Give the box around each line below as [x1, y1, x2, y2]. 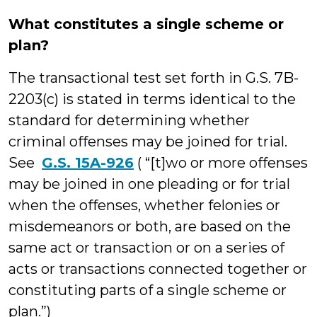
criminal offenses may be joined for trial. [8, 133, 287, 150]
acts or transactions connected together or [8, 260, 307, 277]
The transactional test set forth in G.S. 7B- [8, 69, 299, 86]
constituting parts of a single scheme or [8, 282, 287, 299]
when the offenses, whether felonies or [8, 197, 280, 214]
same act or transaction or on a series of [8, 239, 284, 256]
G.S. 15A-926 [42, 154, 134, 171]
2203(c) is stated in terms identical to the [8, 91, 296, 108]
